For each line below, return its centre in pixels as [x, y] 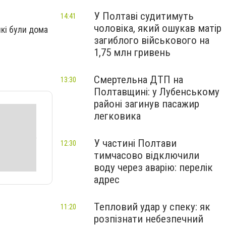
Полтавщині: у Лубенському [157, 92]
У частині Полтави [135, 143]
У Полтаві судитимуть [144, 16]
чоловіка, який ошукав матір [158, 28]
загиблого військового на [152, 40]
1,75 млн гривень [132, 52]
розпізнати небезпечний [149, 219]
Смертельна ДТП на [138, 80]
